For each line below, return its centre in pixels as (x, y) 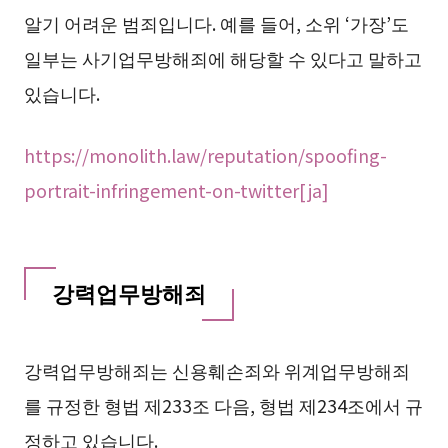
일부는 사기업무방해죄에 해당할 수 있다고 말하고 (222, 58)
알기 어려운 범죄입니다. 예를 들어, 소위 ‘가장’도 (216, 23)
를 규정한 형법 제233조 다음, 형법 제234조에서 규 (223, 405)
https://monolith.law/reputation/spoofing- (205, 155)
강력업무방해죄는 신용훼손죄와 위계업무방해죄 (216, 370)
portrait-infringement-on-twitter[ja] (176, 190)
